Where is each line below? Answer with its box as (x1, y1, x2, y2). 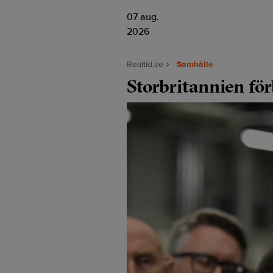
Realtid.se (127, 59, 163, 69)
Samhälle (177, 59, 213, 69)
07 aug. (127, 11, 159, 23)
